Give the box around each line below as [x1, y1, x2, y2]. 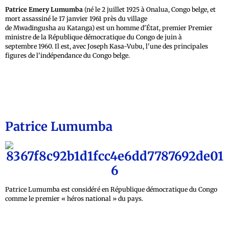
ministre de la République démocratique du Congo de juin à [5, 33, 182, 41]
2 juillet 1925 [102, 6, 140, 14]
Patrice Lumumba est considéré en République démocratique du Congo [5, 186, 217, 194]
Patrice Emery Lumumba [5, 6, 83, 14]
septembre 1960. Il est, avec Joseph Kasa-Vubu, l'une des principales [5, 42, 208, 51]
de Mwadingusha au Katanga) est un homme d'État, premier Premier [5, 24, 213, 32]
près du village [103, 15, 147, 23]
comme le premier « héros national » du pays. [5, 195, 143, 203]
